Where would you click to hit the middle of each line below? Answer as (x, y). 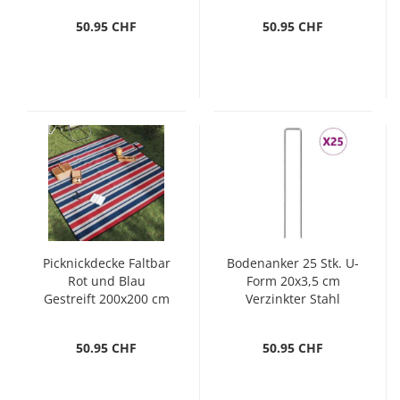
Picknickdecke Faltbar (106, 263)
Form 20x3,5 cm (293, 281)
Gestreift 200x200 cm (106, 299)
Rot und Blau (106, 281)
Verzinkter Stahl (293, 299)
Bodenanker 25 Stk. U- (293, 263)
